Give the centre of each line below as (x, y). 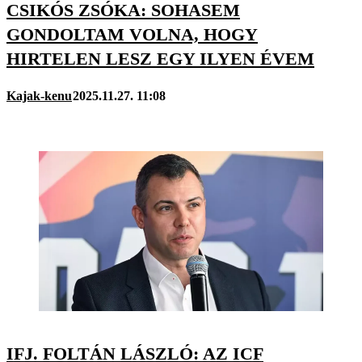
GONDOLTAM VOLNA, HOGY (132, 35)
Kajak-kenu (39, 95)
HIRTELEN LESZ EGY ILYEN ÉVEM (160, 59)
